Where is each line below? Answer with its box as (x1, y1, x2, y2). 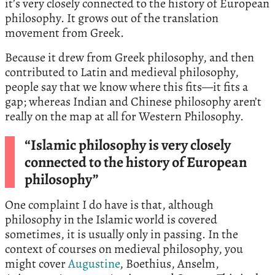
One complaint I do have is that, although (5, 196, 214, 213)
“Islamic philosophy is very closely (25, 134, 231, 155)
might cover (5, 255, 68, 272)
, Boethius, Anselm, (120, 255, 219, 272)
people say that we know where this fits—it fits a (5, 78, 248, 95)
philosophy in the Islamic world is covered (5, 211, 217, 228)
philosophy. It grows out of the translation (5, 9, 219, 26)
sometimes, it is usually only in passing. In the (5, 225, 238, 242)
